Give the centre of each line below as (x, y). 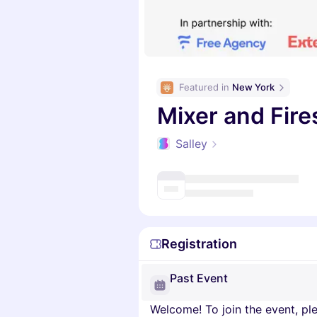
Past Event (199, 278)
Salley (191, 144)
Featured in (206, 87)
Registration (199, 244)
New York (253, 87)
